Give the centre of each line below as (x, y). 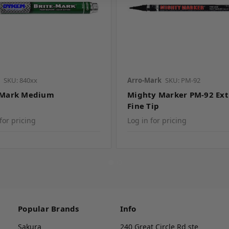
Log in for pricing (157, 120)
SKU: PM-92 (183, 80)
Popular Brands (49, 209)
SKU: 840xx (20, 80)
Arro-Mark (145, 80)
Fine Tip (143, 106)
